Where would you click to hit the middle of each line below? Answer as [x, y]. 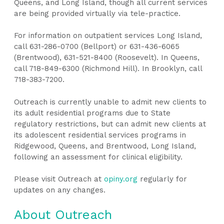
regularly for [162, 179]
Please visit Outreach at [59, 179]
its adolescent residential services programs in [100, 135]
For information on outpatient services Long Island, [108, 36]
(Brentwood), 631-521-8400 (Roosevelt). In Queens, [107, 58]
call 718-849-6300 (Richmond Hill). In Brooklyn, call [108, 69]
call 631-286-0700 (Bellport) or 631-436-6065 [97, 47]
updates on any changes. [60, 190]
